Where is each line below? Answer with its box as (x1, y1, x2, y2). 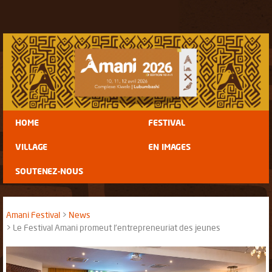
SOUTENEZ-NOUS (15, 165, 83, 177)
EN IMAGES (148, 140, 191, 152)
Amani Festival (6, 209, 60, 220)
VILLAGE (15, 140, 48, 152)
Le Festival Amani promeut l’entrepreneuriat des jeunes (13, 222, 220, 233)
